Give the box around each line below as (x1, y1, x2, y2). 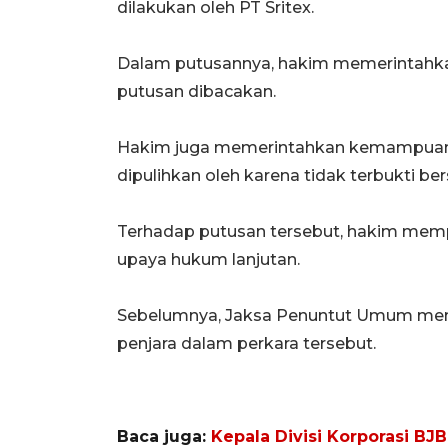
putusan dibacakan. (117, 82, 276, 102)
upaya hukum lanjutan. (117, 250, 300, 270)
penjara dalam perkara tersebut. (117, 334, 376, 354)
